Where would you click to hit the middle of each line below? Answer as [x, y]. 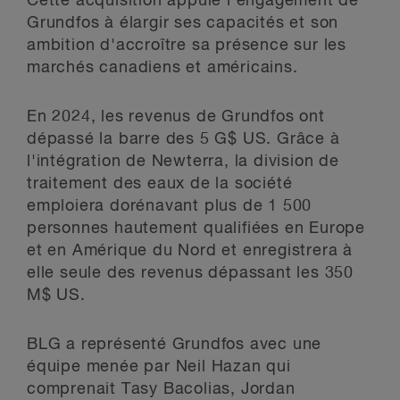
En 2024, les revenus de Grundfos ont [176, 117]
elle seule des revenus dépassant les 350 [190, 273]
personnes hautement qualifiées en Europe [196, 229]
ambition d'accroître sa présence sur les [187, 46]
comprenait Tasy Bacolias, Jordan [161, 389]
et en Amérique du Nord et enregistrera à [190, 251]
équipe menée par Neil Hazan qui [159, 367]
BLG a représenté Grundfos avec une [175, 345]
